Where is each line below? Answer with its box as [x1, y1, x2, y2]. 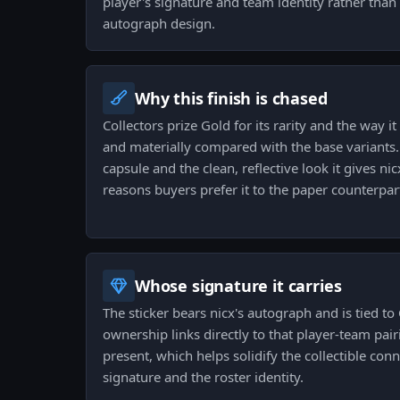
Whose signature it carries [135, 275, 342, 297]
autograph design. [103, 14, 215, 33]
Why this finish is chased [135, 87, 328, 110]
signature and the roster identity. [103, 368, 304, 387]
